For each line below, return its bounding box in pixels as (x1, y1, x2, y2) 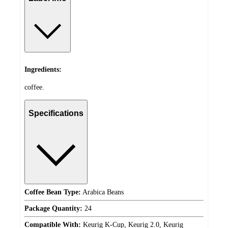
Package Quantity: (24, 205, 82, 213)
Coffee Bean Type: (24, 188, 81, 196)
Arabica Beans (81, 188, 124, 196)
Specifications (28, 109, 83, 118)
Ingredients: (24, 66, 62, 74)
